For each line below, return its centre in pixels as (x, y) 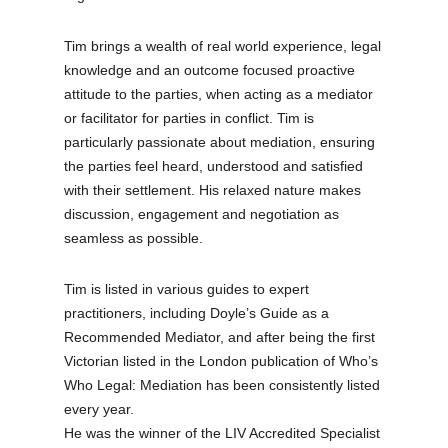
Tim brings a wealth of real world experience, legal (223, 45)
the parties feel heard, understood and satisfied (214, 165)
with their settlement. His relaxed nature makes (213, 189)
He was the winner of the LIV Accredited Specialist (222, 432)
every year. (99, 408)
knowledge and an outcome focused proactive (210, 69)
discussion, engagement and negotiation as (202, 213)
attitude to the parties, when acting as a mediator (219, 93)
